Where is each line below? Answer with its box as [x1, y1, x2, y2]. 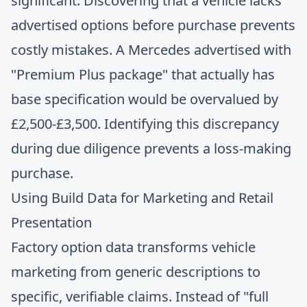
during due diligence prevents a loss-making [11, 139, 291, 158]
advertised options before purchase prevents [11, 16, 295, 34]
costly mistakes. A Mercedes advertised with [11, 40, 291, 59]
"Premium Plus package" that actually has [11, 65, 275, 84]
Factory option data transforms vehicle [11, 238, 256, 256]
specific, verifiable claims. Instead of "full [11, 287, 269, 306]
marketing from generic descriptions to [11, 262, 260, 281]
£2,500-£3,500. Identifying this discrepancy [11, 114, 279, 133]
